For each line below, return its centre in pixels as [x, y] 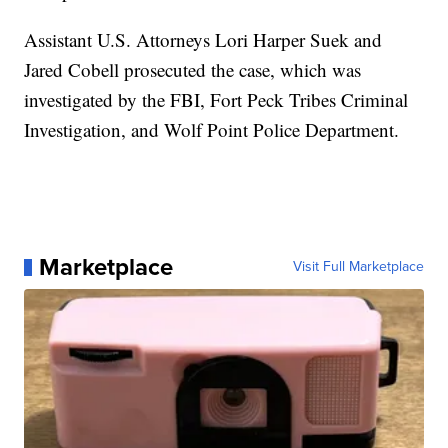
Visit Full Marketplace [358, 267]
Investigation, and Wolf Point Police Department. [212, 130]
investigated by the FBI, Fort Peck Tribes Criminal [216, 100]
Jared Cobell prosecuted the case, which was [193, 70]
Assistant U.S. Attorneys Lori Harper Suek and [203, 40]
